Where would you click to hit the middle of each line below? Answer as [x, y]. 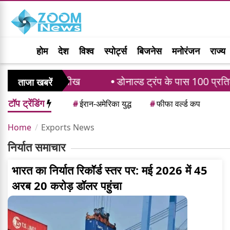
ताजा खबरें [35, 82]
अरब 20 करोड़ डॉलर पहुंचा [67, 186]
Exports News [68, 128]
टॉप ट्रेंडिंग [27, 103]
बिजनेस [149, 51]
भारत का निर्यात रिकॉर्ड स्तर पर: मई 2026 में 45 [110, 170]
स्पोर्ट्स [116, 51]
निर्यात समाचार [37, 147]
